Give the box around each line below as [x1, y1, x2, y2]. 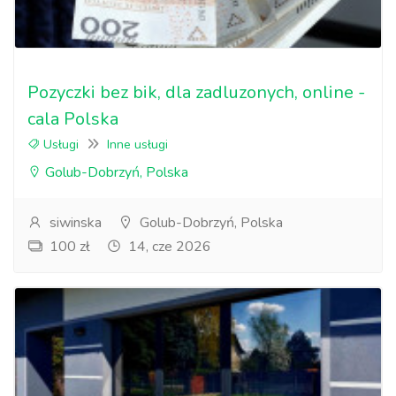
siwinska [46, 213, 102, 232]
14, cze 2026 [125, 237, 211, 256]
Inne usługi [107, 136, 168, 153]
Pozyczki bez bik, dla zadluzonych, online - [27, 80, 365, 104]
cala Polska [27, 107, 118, 131]
